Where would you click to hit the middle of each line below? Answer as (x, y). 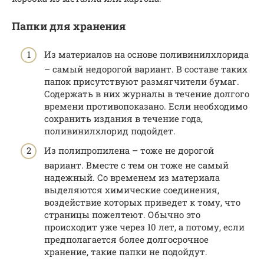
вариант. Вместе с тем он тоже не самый (136, 165)
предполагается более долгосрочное (126, 240)
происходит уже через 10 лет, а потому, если (144, 227)
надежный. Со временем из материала (132, 178)
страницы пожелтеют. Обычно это (122, 215)
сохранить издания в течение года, (123, 118)
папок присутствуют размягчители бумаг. (142, 81)
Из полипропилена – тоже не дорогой (129, 151)
